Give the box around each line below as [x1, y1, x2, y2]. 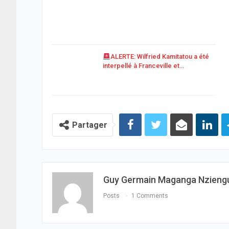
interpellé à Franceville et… [103, 62, 184, 70]
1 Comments [131, 192, 168, 200]
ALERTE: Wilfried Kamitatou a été [110, 53, 209, 61]
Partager [72, 120, 107, 130]
